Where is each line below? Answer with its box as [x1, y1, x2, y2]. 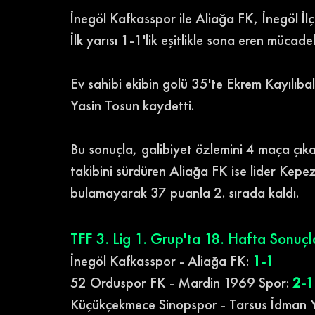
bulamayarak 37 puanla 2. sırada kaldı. [70, 182, 299, 202]
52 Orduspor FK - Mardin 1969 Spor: [70, 272, 292, 292]
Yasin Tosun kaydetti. [70, 95, 194, 115]
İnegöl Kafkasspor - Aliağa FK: [70, 250, 252, 270]
